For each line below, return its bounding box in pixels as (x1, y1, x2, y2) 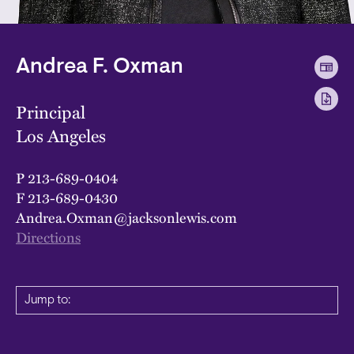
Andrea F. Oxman (16, 56, 183, 78)
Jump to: (24, 293, 70, 307)
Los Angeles (16, 122, 106, 149)
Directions (16, 225, 81, 247)
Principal (16, 98, 85, 125)
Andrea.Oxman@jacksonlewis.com (16, 205, 237, 228)
